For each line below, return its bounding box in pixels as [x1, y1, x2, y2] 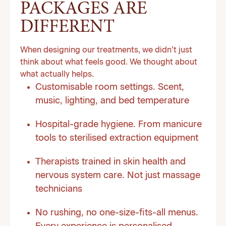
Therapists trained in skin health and [35, 157, 186, 166]
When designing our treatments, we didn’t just [20, 46, 192, 54]
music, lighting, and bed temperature [35, 96, 189, 105]
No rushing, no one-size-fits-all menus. [35, 208, 198, 217]
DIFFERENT [20, 19, 115, 37]
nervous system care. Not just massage [35, 171, 200, 180]
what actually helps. [20, 71, 94, 79]
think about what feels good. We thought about [20, 59, 197, 67]
